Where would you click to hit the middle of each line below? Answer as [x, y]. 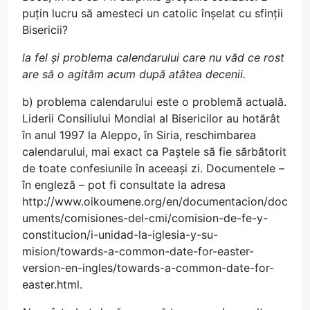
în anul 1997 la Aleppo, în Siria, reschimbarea [139, 135]
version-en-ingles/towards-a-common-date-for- [148, 268]
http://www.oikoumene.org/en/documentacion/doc [155, 201]
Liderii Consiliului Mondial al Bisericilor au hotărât [151, 118]
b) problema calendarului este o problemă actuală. [154, 102]
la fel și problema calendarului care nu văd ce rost [153, 57]
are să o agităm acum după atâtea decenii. [134, 74]
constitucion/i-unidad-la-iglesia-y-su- [120, 235]
